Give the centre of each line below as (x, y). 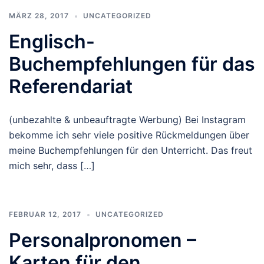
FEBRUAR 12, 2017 (45, 214)
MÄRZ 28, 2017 (39, 16)
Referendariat (71, 86)
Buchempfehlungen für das (132, 64)
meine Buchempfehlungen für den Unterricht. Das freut (131, 150)
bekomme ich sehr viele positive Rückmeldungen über (129, 135)
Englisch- (52, 42)
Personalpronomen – (103, 240)
